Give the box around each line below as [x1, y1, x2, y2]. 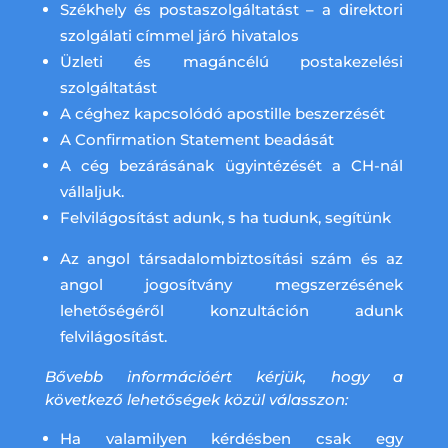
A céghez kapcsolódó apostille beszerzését [59, 104, 389, 123]
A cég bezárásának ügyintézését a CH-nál [59, 156, 404, 175]
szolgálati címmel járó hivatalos [59, 26, 299, 45]
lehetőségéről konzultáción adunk [59, 301, 404, 320]
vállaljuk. [59, 182, 124, 201]
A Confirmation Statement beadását [59, 130, 334, 149]
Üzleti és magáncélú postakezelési [59, 52, 404, 71]
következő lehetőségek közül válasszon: [44, 390, 348, 409]
